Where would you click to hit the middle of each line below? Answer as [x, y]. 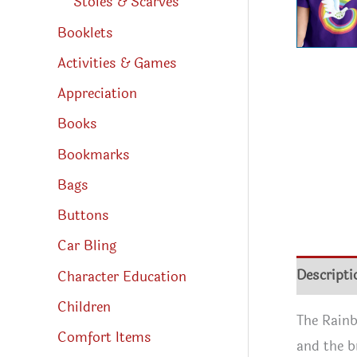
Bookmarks [94, 155]
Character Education [122, 277]
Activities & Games [117, 63]
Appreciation [97, 94]
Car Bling [87, 246]
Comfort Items [104, 338]
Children [84, 307]
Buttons [83, 216]
